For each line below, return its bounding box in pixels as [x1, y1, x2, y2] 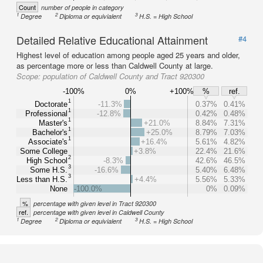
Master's [39, 118, 68, 127]
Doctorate [35, 99, 68, 109]
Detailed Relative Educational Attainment [16, 32, 208, 48]
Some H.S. [30, 165, 68, 174]
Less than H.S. [16, 174, 68, 184]
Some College [20, 146, 68, 156]
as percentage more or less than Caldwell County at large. [16, 60, 213, 71]
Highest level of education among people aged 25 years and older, [16, 49, 240, 60]
